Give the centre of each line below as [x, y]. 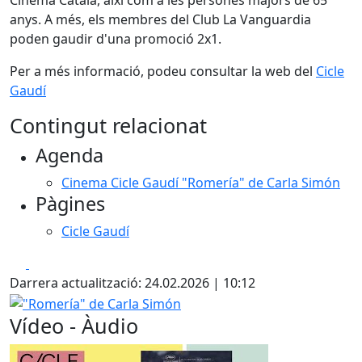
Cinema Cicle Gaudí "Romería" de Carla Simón [201, 183]
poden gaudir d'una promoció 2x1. [116, 39]
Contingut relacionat [108, 125]
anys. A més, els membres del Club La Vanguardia [160, 19]
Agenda [69, 155]
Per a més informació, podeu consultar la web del [163, 71]
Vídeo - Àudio [74, 325]
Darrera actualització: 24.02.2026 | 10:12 [133, 283]
